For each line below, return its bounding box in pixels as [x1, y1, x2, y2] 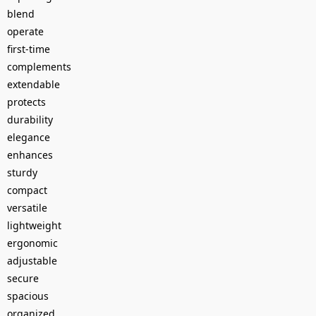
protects [7, 95, 46, 109]
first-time [7, 42, 50, 56]
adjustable [7, 253, 57, 267]
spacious [7, 288, 49, 303]
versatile [7, 200, 47, 214]
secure [7, 271, 39, 285]
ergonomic [7, 236, 58, 250]
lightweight [7, 218, 61, 232]
